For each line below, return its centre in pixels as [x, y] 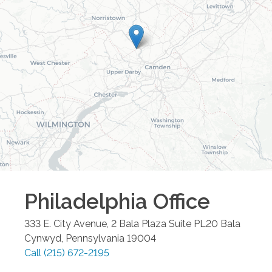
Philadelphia [86, 201]
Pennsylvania [95, 238]
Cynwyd [43, 238]
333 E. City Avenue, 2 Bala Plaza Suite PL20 [121, 223]
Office [179, 201]
